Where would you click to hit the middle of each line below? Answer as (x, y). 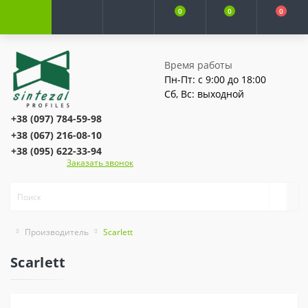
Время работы (198, 65)
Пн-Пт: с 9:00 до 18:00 (215, 79)
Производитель (57, 232)
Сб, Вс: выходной (204, 93)
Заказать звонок (100, 163)
